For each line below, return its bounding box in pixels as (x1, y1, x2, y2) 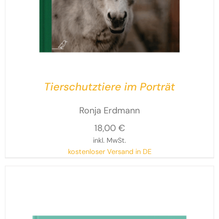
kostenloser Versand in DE (67, 147, 152, 156)
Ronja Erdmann (79, 104, 140, 116)
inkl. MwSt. (93, 135, 126, 145)
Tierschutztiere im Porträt (44, 79, 175, 94)
